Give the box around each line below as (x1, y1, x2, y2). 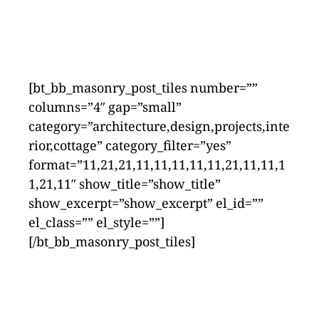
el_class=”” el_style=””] (28, 215, 164, 231)
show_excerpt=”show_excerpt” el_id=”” (28, 196, 263, 212)
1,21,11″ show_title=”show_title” (28, 177, 221, 193)
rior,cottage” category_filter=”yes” (28, 138, 231, 155)
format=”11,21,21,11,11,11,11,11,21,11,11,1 (28, 157, 286, 174)
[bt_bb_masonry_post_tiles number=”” (28, 80, 258, 97)
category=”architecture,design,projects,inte (28, 119, 290, 135)
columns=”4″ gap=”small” (28, 100, 182, 116)
